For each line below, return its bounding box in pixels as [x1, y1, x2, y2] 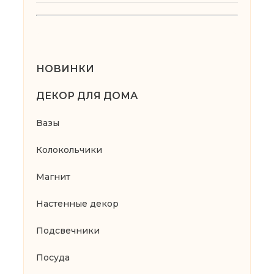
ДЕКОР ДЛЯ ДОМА [36, 89, 138, 102]
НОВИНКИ [36, 62, 94, 75]
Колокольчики [36, 144, 102, 155]
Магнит [36, 171, 70, 182]
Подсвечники [36, 224, 100, 236]
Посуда [36, 251, 70, 263]
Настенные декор [36, 198, 119, 209]
